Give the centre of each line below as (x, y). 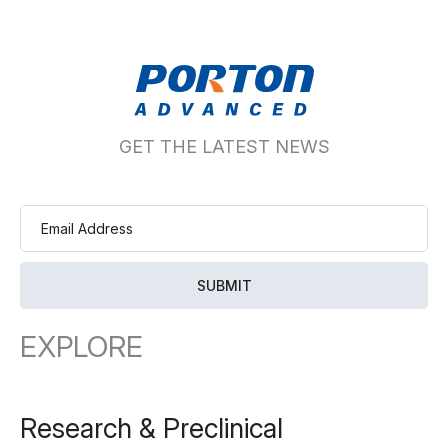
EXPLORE (81, 347)
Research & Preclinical (151, 428)
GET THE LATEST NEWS (224, 147)
